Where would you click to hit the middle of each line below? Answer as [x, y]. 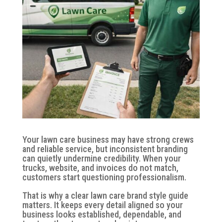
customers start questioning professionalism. [104, 177]
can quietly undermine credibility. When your [101, 158]
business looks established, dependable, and [102, 214]
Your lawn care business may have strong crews [108, 139]
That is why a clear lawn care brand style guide [105, 195]
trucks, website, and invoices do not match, [100, 167]
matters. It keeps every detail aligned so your [102, 205]
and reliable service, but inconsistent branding [105, 149]
